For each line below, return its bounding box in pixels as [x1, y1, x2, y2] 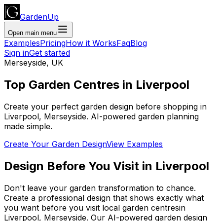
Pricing [40, 38, 66, 48]
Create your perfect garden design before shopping [4, 101, 198, 111]
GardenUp [20, 12, 59, 22]
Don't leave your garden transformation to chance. [4, 183, 196, 193]
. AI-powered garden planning [86, 111, 199, 121]
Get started [29, 48, 70, 58]
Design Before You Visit [4, 158, 139, 173]
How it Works [66, 38, 116, 48]
